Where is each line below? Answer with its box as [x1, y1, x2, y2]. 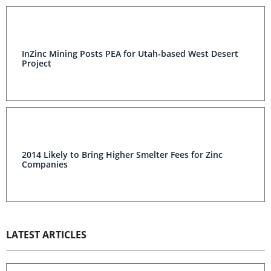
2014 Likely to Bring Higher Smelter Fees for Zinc [22, 149, 223, 160]
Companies [22, 158, 68, 170]
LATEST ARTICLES [6, 228, 87, 241]
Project [22, 57, 51, 69]
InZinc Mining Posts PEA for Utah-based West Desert [22, 48, 238, 59]
